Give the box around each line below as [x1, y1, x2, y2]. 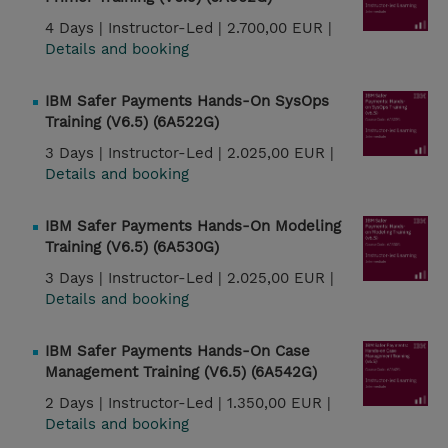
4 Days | [45, 19, 108, 38]
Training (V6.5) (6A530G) [45, 238, 219, 257]
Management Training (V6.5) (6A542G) [45, 363, 317, 382]
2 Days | [45, 394, 108, 413]
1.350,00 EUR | [227, 394, 331, 413]
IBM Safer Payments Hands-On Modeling [45, 217, 341, 236]
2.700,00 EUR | [227, 19, 332, 38]
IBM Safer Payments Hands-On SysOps [45, 92, 329, 111]
